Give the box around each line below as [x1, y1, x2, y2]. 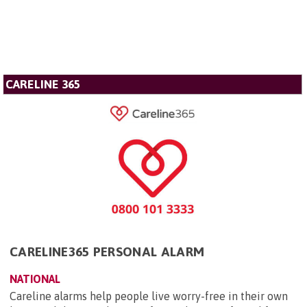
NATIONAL [10, 272, 60, 285]
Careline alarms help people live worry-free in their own [10, 289, 288, 302]
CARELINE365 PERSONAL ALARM [10, 243, 205, 259]
